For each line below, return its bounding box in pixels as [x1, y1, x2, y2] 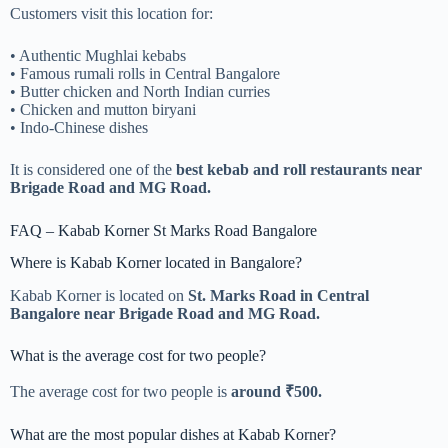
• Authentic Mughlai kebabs [10, 46, 186, 64]
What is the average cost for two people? [10, 347, 266, 365]
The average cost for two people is [10, 382, 231, 400]
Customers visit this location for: [10, 4, 213, 22]
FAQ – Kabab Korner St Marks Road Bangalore [10, 221, 317, 239]
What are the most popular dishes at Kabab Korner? [10, 425, 336, 443]
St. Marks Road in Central [188, 287, 369, 305]
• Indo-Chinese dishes [10, 118, 148, 136]
